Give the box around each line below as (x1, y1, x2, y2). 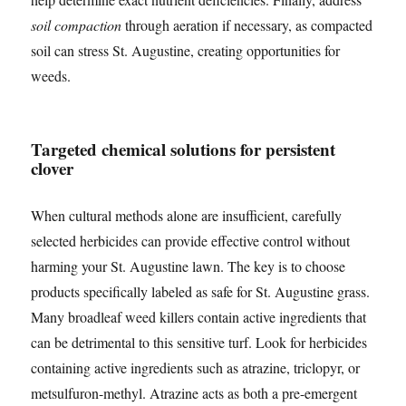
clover (31, 156, 74, 180)
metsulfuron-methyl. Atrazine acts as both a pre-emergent (31, 383, 358, 402)
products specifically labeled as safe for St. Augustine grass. (31, 282, 371, 301)
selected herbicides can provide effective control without (31, 231, 351, 250)
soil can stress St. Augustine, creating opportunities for (31, 41, 341, 60)
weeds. (31, 66, 72, 85)
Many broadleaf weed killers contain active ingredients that (31, 307, 367, 326)
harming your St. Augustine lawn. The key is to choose (31, 256, 346, 275)
